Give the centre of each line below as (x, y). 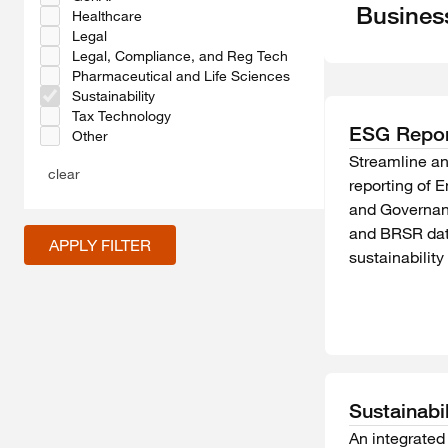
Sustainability (113, 96)
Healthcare (107, 16)
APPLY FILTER (100, 245)
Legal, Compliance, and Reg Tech (180, 56)
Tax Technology (121, 116)
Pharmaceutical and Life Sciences (181, 76)
